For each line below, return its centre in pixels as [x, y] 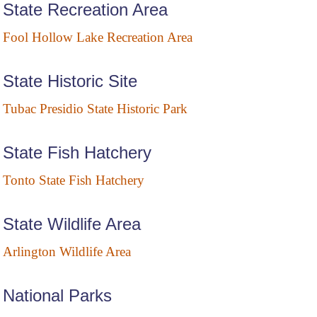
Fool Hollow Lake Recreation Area [98, 38]
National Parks [57, 296]
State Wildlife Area [72, 224]
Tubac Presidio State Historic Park [95, 109]
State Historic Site [70, 81]
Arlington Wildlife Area [67, 252]
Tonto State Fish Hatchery [74, 180]
